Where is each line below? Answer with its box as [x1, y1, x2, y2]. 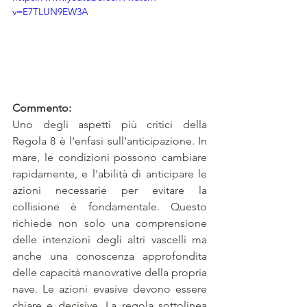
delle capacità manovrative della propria [12, 266, 207, 280]
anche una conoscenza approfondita [12, 249, 207, 263]
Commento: [12, 101, 71, 115]
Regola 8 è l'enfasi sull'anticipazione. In [12, 134, 207, 148]
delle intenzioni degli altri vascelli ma [12, 233, 207, 247]
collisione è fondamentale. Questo [12, 200, 207, 214]
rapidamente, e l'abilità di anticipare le [12, 167, 207, 181]
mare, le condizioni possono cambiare [12, 151, 207, 164]
